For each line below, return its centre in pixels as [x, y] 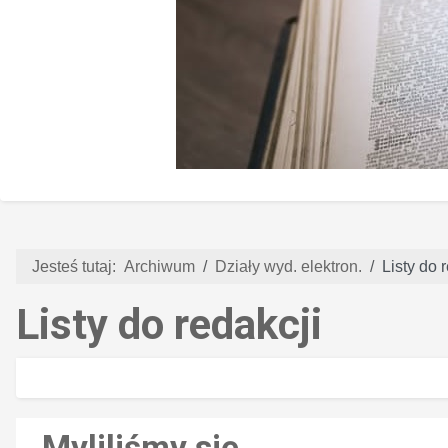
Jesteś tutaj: [78, 266]
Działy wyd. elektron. [288, 266]
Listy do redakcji [169, 324]
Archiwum [159, 266]
